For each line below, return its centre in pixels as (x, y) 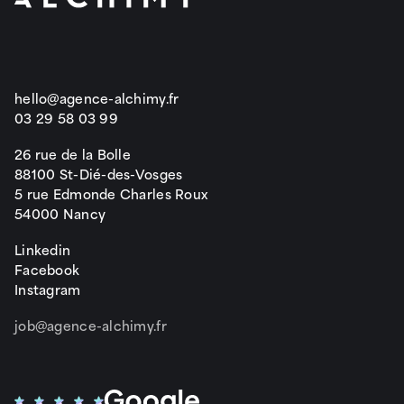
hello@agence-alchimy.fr (97, 97)
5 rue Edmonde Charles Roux (112, 193)
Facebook (47, 269)
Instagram (48, 289)
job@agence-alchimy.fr (91, 325)
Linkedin (43, 249)
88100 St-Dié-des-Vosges (99, 173)
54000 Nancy (60, 213)
